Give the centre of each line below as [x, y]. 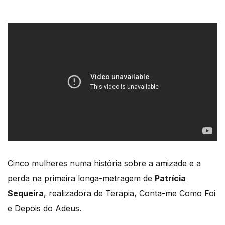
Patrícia [170, 179]
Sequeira [26, 194]
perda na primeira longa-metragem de [81, 179]
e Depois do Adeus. [44, 209]
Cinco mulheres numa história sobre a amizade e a [104, 163]
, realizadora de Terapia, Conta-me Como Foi [130, 194]
